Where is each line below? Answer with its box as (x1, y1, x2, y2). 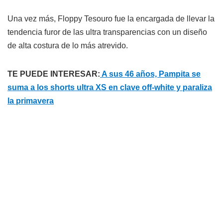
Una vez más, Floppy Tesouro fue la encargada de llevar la (7, 14, 215, 23)
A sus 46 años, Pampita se (100, 69, 201, 78)
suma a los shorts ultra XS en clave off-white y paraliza (7, 83, 212, 92)
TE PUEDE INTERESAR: (7, 69, 100, 78)
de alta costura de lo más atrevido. (7, 41, 128, 50)
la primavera (7, 96, 54, 105)
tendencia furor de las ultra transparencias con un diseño (7, 27, 207, 36)
